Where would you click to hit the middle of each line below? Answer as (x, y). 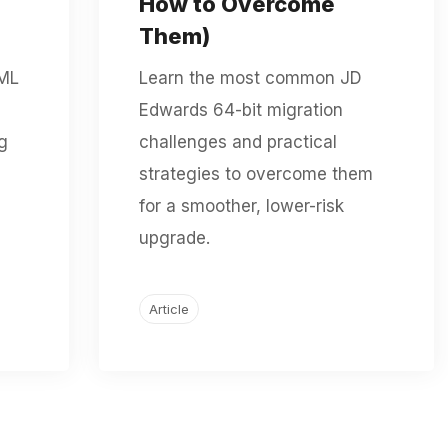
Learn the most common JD (250, 77)
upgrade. (174, 237)
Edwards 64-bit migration (240, 109)
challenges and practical (237, 141)
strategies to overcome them (255, 173)
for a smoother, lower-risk (241, 205)
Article (168, 308)
